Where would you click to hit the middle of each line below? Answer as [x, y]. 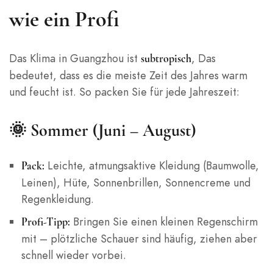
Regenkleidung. [57, 199]
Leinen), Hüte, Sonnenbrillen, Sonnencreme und [136, 183]
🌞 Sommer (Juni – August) [103, 131]
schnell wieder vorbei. [73, 255]
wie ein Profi [64, 19]
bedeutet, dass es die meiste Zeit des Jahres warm [128, 76]
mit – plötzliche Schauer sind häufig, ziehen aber [139, 239]
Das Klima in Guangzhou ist [75, 58]
